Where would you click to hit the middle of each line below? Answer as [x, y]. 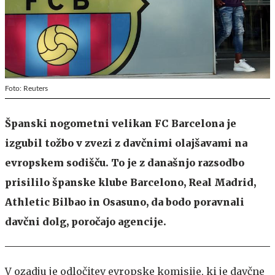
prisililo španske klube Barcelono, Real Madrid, [130, 182]
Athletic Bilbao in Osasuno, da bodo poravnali [125, 202]
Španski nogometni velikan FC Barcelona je [121, 123]
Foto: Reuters [26, 88]
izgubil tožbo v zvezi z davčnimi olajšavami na [126, 143]
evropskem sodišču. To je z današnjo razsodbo [125, 162]
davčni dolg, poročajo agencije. [86, 221]
